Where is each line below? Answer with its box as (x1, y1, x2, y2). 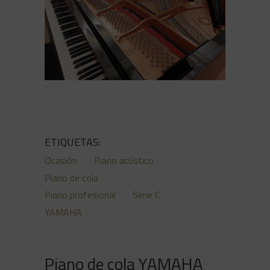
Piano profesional (45, 187, 116, 202)
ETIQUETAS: (45, 133, 101, 150)
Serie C (133, 187, 160, 202)
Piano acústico (94, 153, 154, 168)
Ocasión (45, 153, 77, 168)
